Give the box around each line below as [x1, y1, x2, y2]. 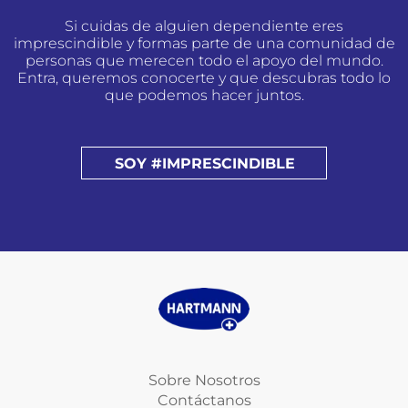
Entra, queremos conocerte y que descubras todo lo [17, 69, 391, 87]
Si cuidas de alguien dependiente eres [65, 17, 343, 35]
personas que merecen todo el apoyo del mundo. [25, 52, 383, 69]
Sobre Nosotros [148, 372, 260, 389]
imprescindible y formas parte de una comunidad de [13, 35, 395, 52]
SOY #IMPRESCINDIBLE [115, 155, 295, 172]
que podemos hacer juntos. [104, 87, 304, 104]
